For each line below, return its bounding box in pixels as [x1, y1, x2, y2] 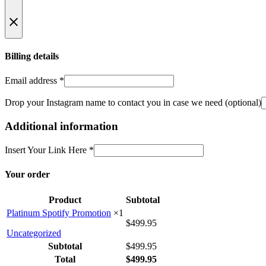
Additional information [5, 120, 118, 133]
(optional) [225, 97, 261, 107]
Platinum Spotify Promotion [7, 207, 111, 218]
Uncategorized [7, 227, 61, 238]
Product [49, 194, 81, 205]
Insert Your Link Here [5, 145, 89, 156]
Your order [5, 169, 50, 180]
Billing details [5, 51, 59, 62]
